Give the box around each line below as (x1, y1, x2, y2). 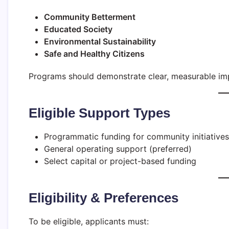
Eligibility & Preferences (29, 190, 178, 205)
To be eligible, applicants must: (29, 216, 149, 226)
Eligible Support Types (29, 105, 170, 121)
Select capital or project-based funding (44, 155, 196, 166)
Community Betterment (44, 11, 135, 22)
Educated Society (44, 24, 112, 34)
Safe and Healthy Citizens (44, 48, 145, 59)
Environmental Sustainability (44, 36, 156, 47)
